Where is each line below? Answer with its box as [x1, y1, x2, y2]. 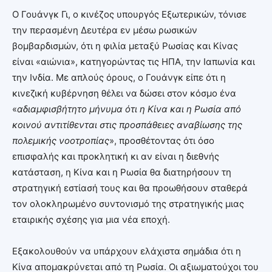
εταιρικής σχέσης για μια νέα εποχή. [12, 213, 170, 225]
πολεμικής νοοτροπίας [12, 134, 109, 146]
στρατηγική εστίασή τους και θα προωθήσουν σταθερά [12, 182, 248, 194]
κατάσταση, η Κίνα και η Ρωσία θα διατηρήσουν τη [12, 166, 231, 178]
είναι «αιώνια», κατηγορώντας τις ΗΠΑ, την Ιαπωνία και [12, 55, 255, 67]
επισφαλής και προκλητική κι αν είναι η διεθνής [12, 150, 219, 162]
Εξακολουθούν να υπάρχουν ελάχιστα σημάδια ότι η [12, 245, 241, 257]
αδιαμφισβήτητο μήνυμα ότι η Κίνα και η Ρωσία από [17, 103, 241, 115]
